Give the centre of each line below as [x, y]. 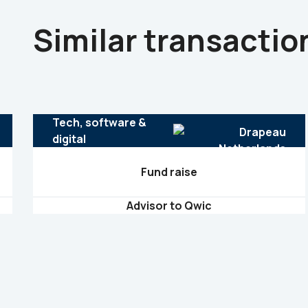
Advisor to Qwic [169, 206]
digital [69, 139]
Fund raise [169, 172]
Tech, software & [99, 122]
